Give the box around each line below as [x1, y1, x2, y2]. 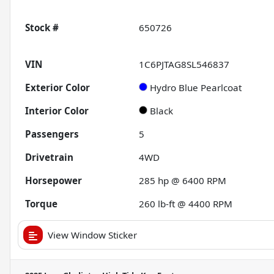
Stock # [25, 21, 59, 34]
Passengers [25, 128, 79, 141]
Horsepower [25, 174, 82, 187]
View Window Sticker [48, 229, 137, 242]
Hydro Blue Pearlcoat [150, 81, 242, 94]
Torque [25, 198, 57, 210]
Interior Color [25, 105, 89, 117]
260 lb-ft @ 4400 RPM [139, 198, 233, 210]
